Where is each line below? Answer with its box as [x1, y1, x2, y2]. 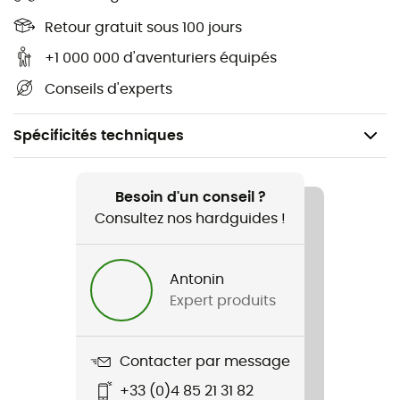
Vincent [7, 318, 62, 333]
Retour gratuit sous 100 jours [45, 20, 242, 35]
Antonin [170, 271, 225, 287]
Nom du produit [7, 296, 120, 312]
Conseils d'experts [45, 82, 172, 97]
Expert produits [170, 293, 277, 308]
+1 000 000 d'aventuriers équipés [45, 51, 277, 66]
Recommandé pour [7, 165, 147, 180]
